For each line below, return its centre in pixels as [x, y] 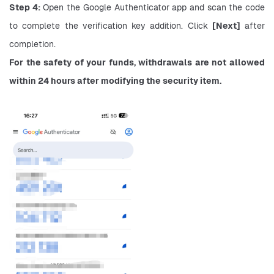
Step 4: [25, 7]
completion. [32, 44]
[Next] [226, 25]
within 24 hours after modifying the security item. [115, 80]
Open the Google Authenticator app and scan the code [153, 7]
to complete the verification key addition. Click [111, 25]
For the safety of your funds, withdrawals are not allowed [137, 62]
